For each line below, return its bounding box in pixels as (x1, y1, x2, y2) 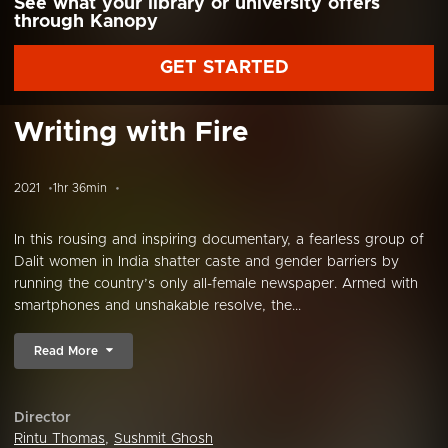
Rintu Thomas (14, 432, 105, 446)
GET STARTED (159, 59, 289, 77)
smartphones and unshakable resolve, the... (14, 299, 301, 313)
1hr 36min (53, 182, 107, 194)
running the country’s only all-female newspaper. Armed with (14, 277, 418, 291)
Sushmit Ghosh (114, 432, 213, 446)
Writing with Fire (14, 119, 249, 147)
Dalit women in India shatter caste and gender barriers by (14, 255, 399, 269)
